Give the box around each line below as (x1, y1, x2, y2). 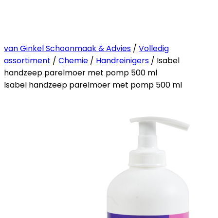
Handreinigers (96, 54, 149, 66)
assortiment (4, 54, 51, 66)
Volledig (139, 42, 169, 54)
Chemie (58, 54, 88, 66)
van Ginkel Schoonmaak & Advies (4, 42, 131, 54)
